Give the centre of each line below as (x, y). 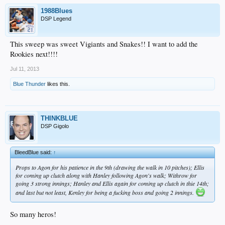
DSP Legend (56, 18)
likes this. (58, 84)
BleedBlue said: (34, 152)
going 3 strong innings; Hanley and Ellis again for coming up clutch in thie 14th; (112, 183)
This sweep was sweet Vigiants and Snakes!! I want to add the (104, 44)
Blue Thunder (29, 84)
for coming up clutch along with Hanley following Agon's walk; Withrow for (106, 175)
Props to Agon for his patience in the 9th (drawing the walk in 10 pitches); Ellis (110, 167)
